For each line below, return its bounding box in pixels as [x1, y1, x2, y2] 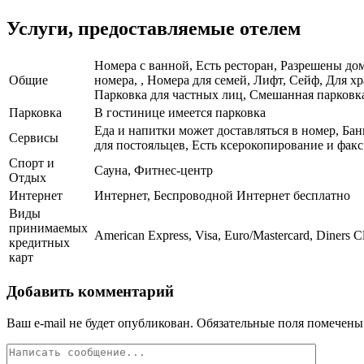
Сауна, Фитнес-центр [94, 163, 213, 178]
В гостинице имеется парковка [94, 106, 266, 120]
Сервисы [9, 131, 58, 145]
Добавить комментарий [6, 282, 174, 300]
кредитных [9, 236, 70, 250]
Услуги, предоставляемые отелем [6, 18, 301, 40]
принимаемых [9, 221, 88, 236]
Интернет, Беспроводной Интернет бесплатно [94, 188, 350, 203]
